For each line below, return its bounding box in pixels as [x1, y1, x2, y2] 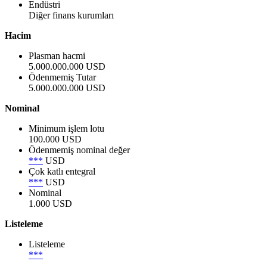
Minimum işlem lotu [29, 123, 104, 134]
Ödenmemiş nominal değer [29, 145, 130, 156]
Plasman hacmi [29, 51, 85, 61]
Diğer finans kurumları [29, 10, 114, 21]
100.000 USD [29, 134, 82, 145]
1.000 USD [29, 198, 72, 209]
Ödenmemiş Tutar [29, 72, 96, 83]
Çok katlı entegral [29, 166, 95, 177]
